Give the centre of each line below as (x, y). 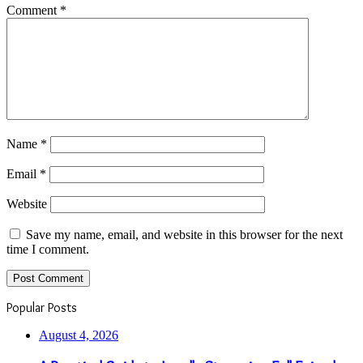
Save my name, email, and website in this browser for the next (184, 234)
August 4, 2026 (79, 335)
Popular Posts (42, 307)
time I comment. (48, 249)
